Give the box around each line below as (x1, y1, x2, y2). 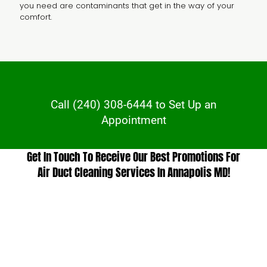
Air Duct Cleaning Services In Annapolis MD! (37, 163, 230, 181)
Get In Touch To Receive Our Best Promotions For (27, 148, 240, 165)
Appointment (101, 113, 166, 127)
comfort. (20, 11, 52, 23)
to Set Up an (153, 97, 216, 111)
